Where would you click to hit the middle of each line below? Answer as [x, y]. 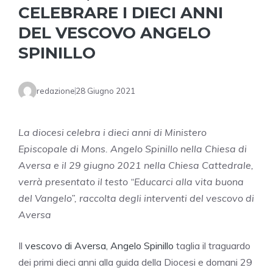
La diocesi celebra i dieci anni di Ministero [112, 133]
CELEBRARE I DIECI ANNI [121, 13]
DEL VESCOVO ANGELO [115, 33]
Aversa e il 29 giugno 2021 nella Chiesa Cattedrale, [136, 165]
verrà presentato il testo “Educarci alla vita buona [131, 182]
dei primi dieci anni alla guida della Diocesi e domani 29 [135, 262]
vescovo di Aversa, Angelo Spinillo [99, 246]
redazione [56, 90]
